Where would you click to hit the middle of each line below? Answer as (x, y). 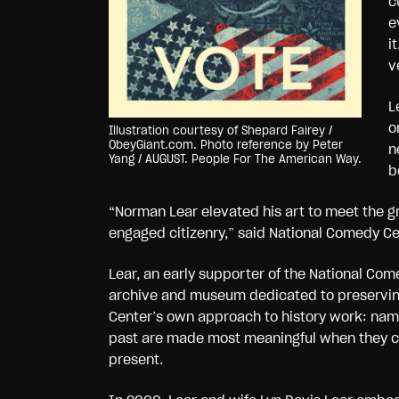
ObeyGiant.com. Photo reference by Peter (226, 146)
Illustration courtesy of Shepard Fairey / (220, 131)
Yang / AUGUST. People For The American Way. (235, 160)
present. (136, 359)
